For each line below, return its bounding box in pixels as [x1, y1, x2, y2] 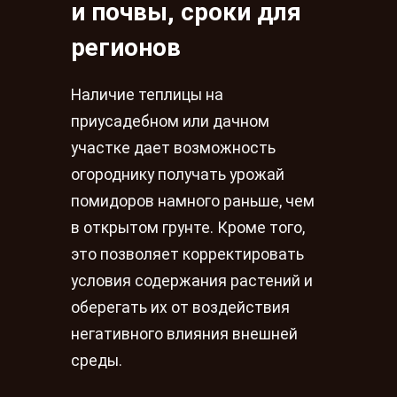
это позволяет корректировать [71, 245, 304, 264]
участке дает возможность [71, 139, 276, 158]
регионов [71, 33, 181, 63]
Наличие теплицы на [71, 86, 223, 105]
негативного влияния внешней [71, 325, 298, 344]
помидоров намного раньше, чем [71, 192, 315, 211]
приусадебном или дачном [71, 113, 269, 131]
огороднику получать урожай [71, 166, 284, 184]
